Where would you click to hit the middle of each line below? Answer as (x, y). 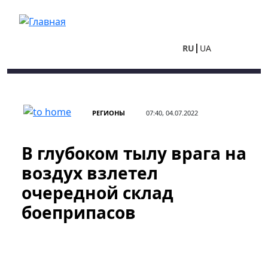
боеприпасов (79, 212)
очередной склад (98, 193)
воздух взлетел (90, 173)
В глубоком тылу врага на (134, 153)
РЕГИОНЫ (109, 113)
